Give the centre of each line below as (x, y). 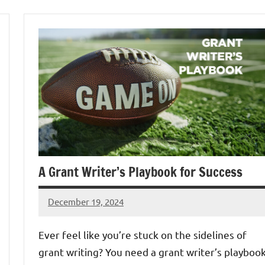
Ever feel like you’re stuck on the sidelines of (143, 234)
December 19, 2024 (86, 202)
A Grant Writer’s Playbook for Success (140, 172)
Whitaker (67, 225)
